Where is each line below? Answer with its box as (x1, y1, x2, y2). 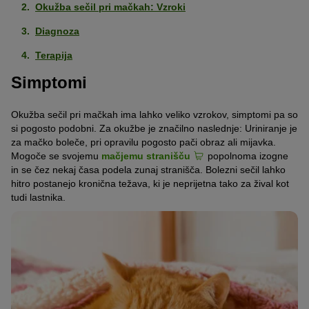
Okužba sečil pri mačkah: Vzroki (35, 1, 186, 13)
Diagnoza (35, 26, 79, 37)
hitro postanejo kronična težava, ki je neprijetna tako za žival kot (11, 177, 289, 189)
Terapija (35, 50, 72, 61)
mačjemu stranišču (101, 150, 190, 161)
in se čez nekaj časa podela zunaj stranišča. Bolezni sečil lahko (11, 163, 286, 175)
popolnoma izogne (205, 150, 288, 161)
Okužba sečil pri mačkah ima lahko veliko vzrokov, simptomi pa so (11, 108, 298, 120)
